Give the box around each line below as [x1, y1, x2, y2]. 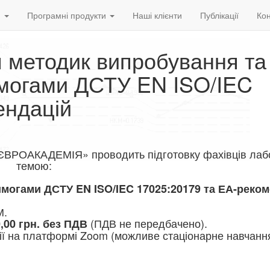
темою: [16, 157, 52, 173]
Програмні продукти [27, 9, 108, 21]
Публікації [200, 9, 239, 21]
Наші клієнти [133, 9, 182, 21]
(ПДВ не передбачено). [90, 215, 207, 231]
